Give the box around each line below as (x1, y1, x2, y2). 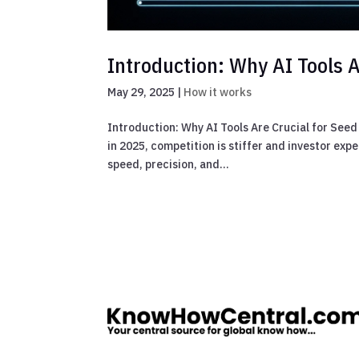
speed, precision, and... (107, 157, 230, 172)
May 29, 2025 (107, 85, 175, 100)
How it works (184, 85, 252, 100)
